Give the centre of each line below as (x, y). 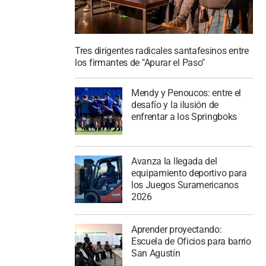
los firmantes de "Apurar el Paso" (140, 63)
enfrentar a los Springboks (184, 117)
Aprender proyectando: (176, 229)
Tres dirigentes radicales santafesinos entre (162, 51)
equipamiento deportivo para (189, 173)
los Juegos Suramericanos (185, 185)
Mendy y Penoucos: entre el (186, 93)
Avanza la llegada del (174, 161)
